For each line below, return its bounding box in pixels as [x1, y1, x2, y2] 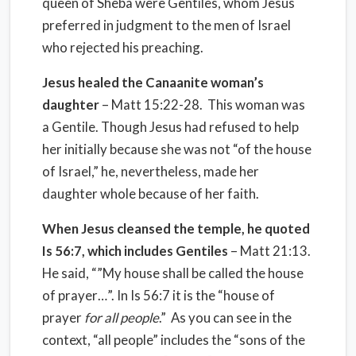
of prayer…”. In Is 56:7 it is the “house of [42, 287, 275, 304]
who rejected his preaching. [42, 39, 203, 56]
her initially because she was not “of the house [42, 141, 311, 157]
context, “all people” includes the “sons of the [42, 331, 305, 348]
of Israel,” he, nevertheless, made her [42, 163, 259, 180]
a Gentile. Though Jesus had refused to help [42, 118, 299, 135]
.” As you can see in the [159, 309, 292, 326]
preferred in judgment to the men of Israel [42, 17, 291, 33]
